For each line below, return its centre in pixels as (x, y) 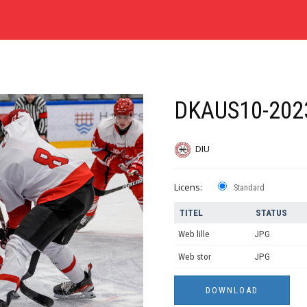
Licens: (188, 187)
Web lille (194, 234)
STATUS (271, 213)
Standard (249, 188)
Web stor (195, 257)
